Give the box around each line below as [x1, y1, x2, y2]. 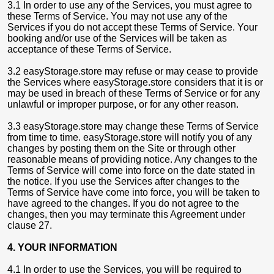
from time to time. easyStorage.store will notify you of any [7, 132, 252, 143]
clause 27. [7, 220, 52, 231]
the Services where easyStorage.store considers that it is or [7, 77, 263, 87]
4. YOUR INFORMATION [7, 242, 120, 253]
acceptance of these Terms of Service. [7, 44, 171, 54]
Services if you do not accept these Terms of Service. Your [7, 22, 257, 32]
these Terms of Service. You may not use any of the [7, 11, 228, 21]
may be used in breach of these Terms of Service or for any [7, 88, 260, 98]
